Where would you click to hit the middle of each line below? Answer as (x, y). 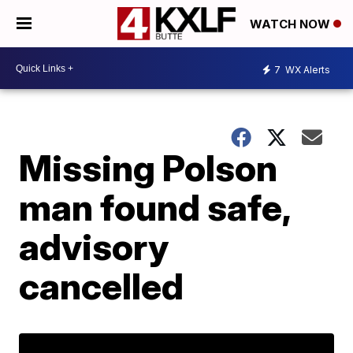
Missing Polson (149, 168)
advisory (94, 247)
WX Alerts (307, 69)
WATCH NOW (292, 24)
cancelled (102, 286)
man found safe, (155, 207)
